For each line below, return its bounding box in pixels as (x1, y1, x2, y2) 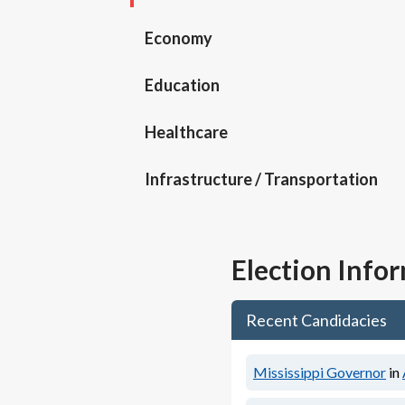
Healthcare (145, 122, 228, 143)
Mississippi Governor (253, 363, 386, 381)
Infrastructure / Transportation (145, 169, 378, 190)
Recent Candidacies (246, 310, 387, 331)
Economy (145, 28, 212, 49)
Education (145, 75, 220, 96)
